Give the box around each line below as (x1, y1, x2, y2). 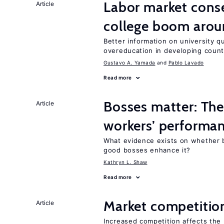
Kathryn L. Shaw (103, 159, 147, 165)
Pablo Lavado (168, 59, 204, 65)
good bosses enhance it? (103, 146, 191, 154)
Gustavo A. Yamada (103, 59, 155, 65)
